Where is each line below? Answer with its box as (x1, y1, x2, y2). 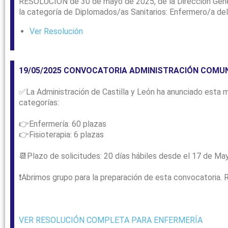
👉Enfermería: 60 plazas (19, 119, 106, 129)
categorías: (19, 98, 59, 108)
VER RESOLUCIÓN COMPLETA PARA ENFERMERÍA (19, 215, 203, 225)
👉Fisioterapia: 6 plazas (19, 130, 104, 140)
